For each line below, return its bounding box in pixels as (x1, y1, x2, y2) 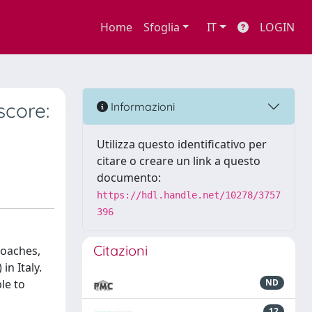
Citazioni (93, 242, 148, 259)
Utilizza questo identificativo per (97, 136, 267, 152)
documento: (97, 170, 161, 185)
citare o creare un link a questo (97, 153, 260, 169)
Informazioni (108, 99, 175, 114)
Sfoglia (143, 19, 180, 35)
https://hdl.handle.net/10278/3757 (97, 189, 281, 201)
